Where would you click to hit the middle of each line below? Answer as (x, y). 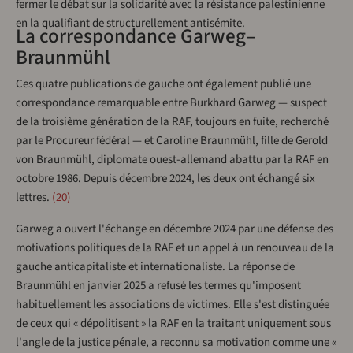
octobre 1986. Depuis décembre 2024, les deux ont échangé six (165, 178)
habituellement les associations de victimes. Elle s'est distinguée (173, 304)
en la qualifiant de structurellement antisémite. (130, 23)
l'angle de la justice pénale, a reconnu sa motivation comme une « (176, 342)
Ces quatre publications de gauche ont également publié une (163, 84)
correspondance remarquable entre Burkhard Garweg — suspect (171, 102)
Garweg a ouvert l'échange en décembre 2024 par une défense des (175, 229)
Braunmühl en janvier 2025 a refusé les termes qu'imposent (158, 285)
